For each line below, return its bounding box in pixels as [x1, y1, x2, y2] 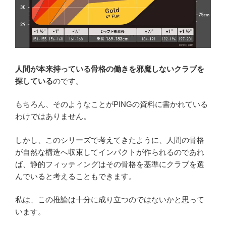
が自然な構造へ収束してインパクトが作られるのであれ [15, 147, 204, 156]
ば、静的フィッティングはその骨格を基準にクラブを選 [15, 159, 204, 168]
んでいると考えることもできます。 [15, 172, 136, 181]
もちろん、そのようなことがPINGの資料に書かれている [15, 100, 208, 109]
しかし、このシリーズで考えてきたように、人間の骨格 [15, 135, 204, 144]
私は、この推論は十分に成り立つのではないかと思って [15, 195, 204, 204]
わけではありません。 [15, 112, 91, 121]
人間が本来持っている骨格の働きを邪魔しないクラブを [15, 64, 204, 73]
